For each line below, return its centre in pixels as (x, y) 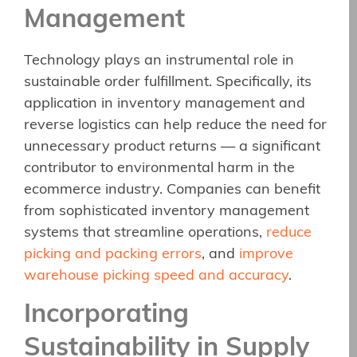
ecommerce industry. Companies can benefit (172, 190)
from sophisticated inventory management (167, 212)
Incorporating (106, 315)
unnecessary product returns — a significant (172, 147)
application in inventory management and (165, 104)
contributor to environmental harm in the (159, 169)
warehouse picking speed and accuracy (156, 277)
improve (266, 255)
